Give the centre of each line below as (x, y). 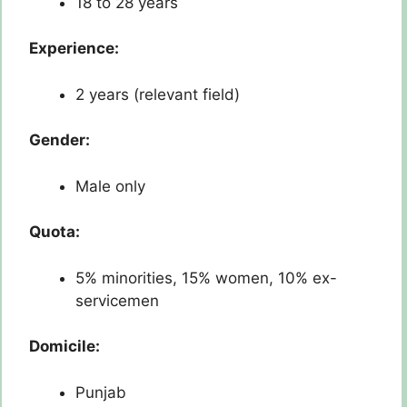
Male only (110, 186)
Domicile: (65, 347)
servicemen (117, 300)
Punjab (101, 392)
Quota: (55, 232)
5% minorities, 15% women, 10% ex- (206, 278)
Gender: (60, 140)
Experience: (74, 49)
